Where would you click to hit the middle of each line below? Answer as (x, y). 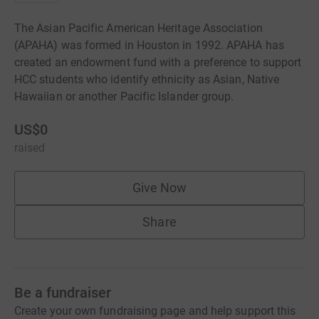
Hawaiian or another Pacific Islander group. (124, 96)
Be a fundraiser (63, 293)
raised (30, 148)
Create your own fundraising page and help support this (155, 311)
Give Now (159, 188)
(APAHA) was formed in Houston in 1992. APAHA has (149, 45)
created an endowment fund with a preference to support (158, 62)
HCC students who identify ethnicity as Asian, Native (147, 79)
